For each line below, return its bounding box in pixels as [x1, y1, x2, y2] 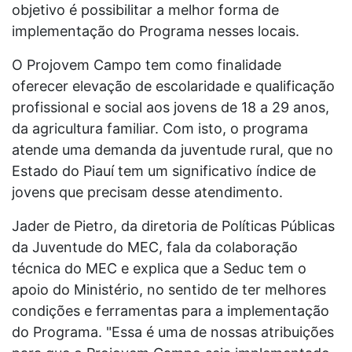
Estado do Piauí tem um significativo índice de [12, 162, 316, 179]
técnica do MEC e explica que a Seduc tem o [12, 259, 306, 277]
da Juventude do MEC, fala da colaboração [12, 238, 298, 255]
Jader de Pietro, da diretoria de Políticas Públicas [12, 217, 335, 234]
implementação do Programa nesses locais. [12, 22, 299, 39]
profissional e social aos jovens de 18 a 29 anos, [12, 98, 329, 115]
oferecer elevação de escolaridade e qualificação [12, 77, 335, 94]
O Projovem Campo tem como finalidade [12, 56, 281, 73]
